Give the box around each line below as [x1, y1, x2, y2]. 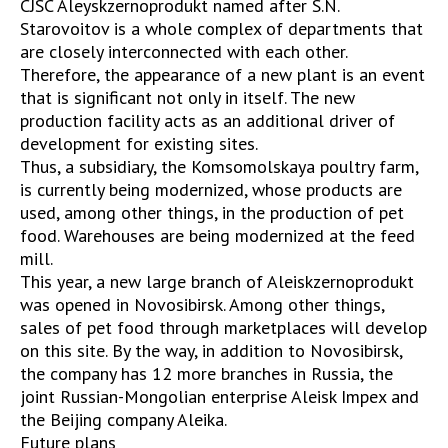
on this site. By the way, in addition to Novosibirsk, [20, 339, 402, 363]
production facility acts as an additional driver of [20, 109, 395, 133]
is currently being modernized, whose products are [20, 178, 402, 202]
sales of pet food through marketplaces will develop [20, 316, 427, 340]
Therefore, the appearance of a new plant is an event [20, 63, 425, 87]
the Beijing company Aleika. [20, 408, 227, 432]
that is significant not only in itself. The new [20, 86, 355, 110]
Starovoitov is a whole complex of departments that [20, 17, 423, 41]
